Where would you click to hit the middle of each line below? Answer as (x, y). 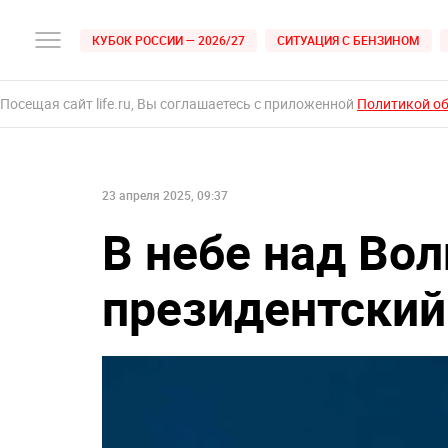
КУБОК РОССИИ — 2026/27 (168, 39)
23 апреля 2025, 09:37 (165, 195)
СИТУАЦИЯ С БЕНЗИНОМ (348, 39)
